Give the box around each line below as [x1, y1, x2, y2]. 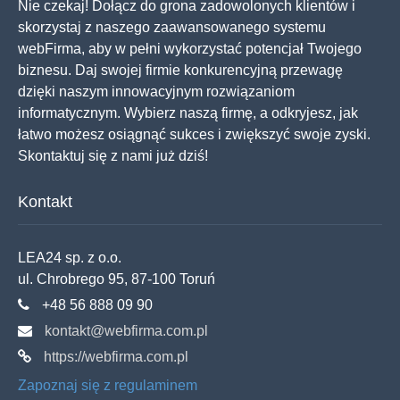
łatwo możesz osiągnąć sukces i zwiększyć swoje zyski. [18, 127, 371, 142]
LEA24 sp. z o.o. [18, 250, 121, 265]
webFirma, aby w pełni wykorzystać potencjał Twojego [18, 41, 362, 56]
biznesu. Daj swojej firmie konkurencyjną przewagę [18, 62, 343, 78]
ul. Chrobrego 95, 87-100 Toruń [18, 271, 215, 287]
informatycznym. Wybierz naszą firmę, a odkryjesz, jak [18, 105, 358, 121]
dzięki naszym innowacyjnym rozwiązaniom [18, 84, 295, 99]
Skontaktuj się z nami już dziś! [18, 148, 208, 163]
